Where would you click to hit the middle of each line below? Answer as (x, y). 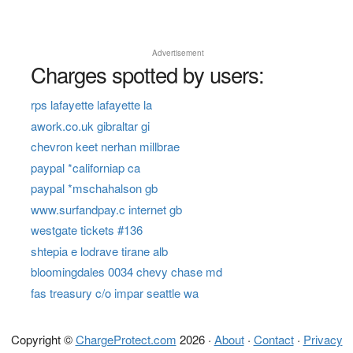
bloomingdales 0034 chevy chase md (126, 272)
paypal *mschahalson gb (94, 188)
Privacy (323, 339)
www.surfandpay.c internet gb (106, 209)
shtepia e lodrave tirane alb (99, 251)
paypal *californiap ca (85, 167)
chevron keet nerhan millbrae (105, 147)
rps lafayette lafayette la (91, 105)
